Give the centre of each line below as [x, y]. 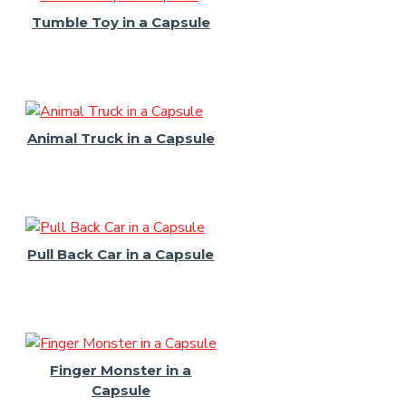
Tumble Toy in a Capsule [121, 22]
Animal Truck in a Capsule [121, 138]
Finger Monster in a [121, 370]
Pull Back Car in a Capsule [121, 254]
